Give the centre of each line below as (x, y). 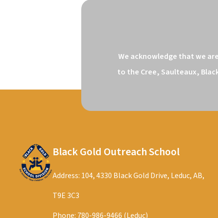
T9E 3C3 (66, 196)
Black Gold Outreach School (116, 152)
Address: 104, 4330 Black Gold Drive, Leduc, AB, (128, 176)
